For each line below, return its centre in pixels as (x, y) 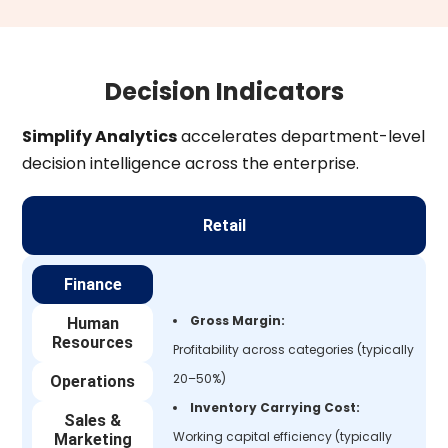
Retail (224, 225)
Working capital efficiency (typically (283, 436)
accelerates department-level (301, 136)
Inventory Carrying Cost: (275, 407)
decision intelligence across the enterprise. (191, 163)
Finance (92, 284)
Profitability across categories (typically (294, 349)
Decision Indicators (224, 91)
